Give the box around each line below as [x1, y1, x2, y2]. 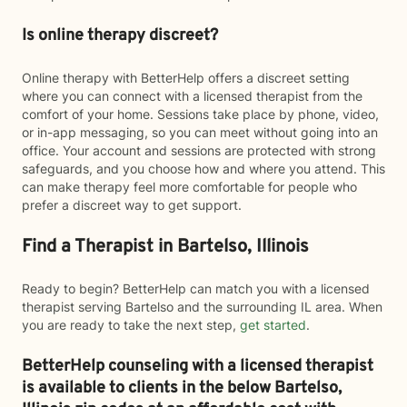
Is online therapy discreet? [22, 25, 218, 46]
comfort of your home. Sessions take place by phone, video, [22, 106, 379, 122]
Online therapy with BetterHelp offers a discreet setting [22, 70, 350, 85]
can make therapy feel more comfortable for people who [22, 179, 357, 194]
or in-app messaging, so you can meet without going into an [22, 124, 378, 140]
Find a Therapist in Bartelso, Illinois [22, 235, 309, 259]
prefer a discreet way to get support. [22, 197, 242, 213]
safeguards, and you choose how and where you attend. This [22, 161, 385, 176]
